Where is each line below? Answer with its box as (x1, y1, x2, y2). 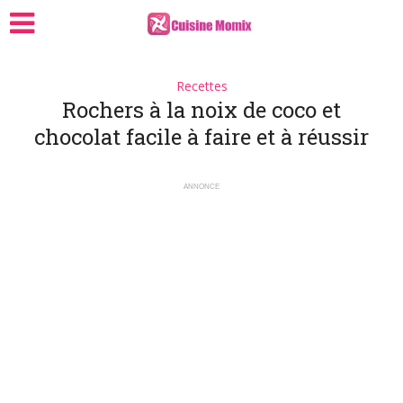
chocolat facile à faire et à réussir (34, 122, 369, 151)
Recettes (175, 77, 228, 94)
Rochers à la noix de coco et (62, 95, 341, 124)
